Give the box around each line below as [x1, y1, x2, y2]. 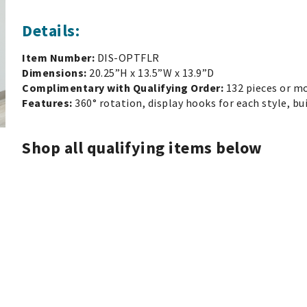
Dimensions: [22, 66, 89, 79]
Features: [22, 96, 75, 110]
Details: [22, 20, 79, 41]
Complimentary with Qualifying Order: [22, 81, 226, 95]
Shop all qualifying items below [22, 137, 262, 158]
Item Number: [22, 51, 97, 64]
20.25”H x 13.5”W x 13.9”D [89, 66, 217, 79]
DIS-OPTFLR [97, 51, 160, 64]
